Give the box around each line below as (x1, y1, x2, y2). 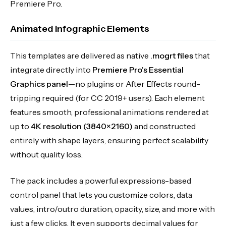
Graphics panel (10, 78, 68, 89)
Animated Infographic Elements (10, 23, 149, 34)
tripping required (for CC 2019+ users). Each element (10, 92, 205, 103)
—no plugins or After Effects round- (68, 78, 200, 89)
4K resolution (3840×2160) (31, 121, 133, 131)
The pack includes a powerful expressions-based (10, 175, 191, 186)
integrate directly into (10, 64, 92, 75)
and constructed (133, 121, 196, 131)
